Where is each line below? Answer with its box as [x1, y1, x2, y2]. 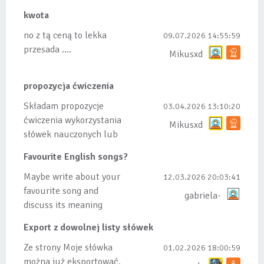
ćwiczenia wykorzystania [24, 114, 121, 126]
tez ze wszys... [24, 157, 80, 169]
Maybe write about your [24, 171, 120, 183]
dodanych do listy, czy [24, 143, 109, 154]
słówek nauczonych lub [24, 128, 118, 140]
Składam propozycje [24, 100, 104, 112]
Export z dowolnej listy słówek [24, 222, 153, 233]
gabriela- [184, 190, 220, 202]
